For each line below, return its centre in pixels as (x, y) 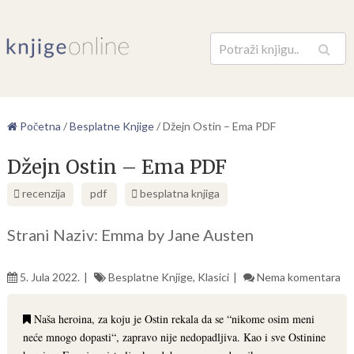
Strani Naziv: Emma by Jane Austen (130, 235)
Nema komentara (298, 277)
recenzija (42, 193)
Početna (39, 126)
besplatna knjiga (179, 193)
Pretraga (294, 56)
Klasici (213, 277)
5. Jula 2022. (49, 277)
